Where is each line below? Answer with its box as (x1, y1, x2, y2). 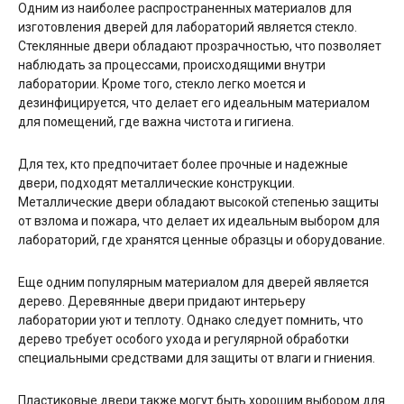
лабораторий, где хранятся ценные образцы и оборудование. (18, 232, 385, 247)
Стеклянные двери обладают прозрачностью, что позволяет (18, 38, 381, 53)
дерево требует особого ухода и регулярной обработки (18, 331, 349, 346)
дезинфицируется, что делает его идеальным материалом (18, 95, 370, 110)
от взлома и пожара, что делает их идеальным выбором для (18, 213, 380, 228)
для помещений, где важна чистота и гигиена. (18, 114, 294, 129)
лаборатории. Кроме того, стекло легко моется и (18, 76, 306, 91)
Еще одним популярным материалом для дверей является (18, 274, 369, 289)
